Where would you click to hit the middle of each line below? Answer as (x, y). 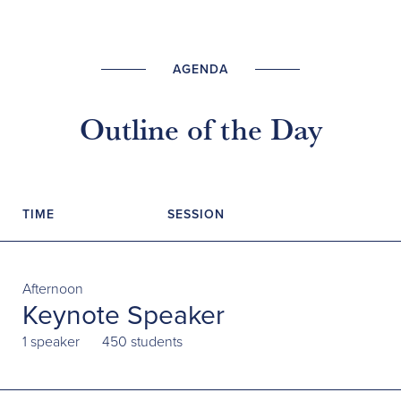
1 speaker (51, 341)
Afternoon (53, 289)
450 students (142, 341)
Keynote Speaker (124, 315)
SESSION (196, 214)
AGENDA (200, 69)
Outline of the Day (200, 128)
